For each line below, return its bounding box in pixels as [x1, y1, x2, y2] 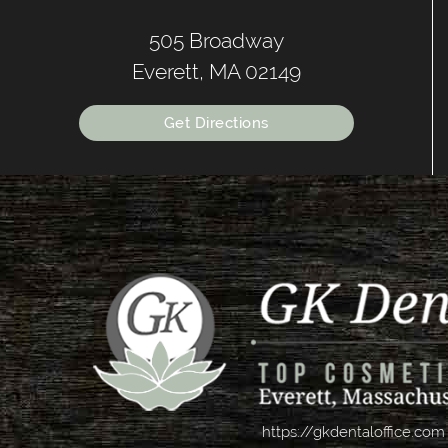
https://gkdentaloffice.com [262, 422, 446, 441]
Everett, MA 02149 [131, 58, 301, 84]
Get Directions [163, 113, 269, 132]
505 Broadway [148, 27, 284, 53]
